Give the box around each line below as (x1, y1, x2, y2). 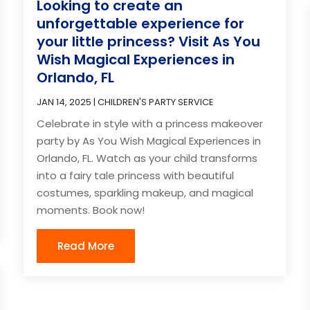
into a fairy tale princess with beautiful (37, 167, 235, 183)
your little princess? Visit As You (37, 31, 261, 51)
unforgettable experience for (37, 13, 245, 33)
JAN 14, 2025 (37, 95, 92, 109)
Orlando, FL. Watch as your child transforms (37, 150, 258, 165)
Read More (57, 238, 115, 253)
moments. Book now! (37, 202, 145, 217)
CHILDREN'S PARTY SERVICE (98, 95, 215, 109)
